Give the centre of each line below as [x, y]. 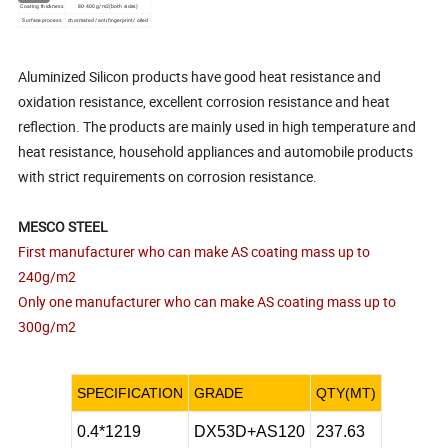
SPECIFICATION [130, 393]
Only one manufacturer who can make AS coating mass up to [207, 302]
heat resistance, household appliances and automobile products [216, 152]
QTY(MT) [346, 393]
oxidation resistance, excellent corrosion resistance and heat [204, 102]
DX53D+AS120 [249, 432]
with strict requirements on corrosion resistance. [168, 177]
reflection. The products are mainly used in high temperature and [217, 127]
